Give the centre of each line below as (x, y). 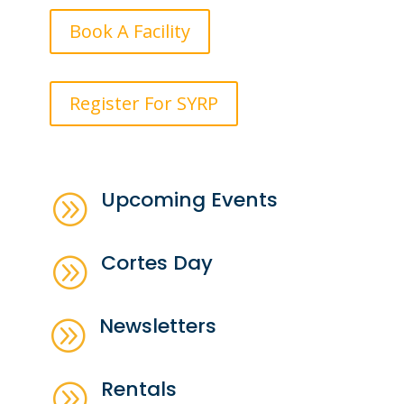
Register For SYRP (144, 104)
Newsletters (158, 326)
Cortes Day (157, 263)
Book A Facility (130, 32)
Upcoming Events (190, 200)
